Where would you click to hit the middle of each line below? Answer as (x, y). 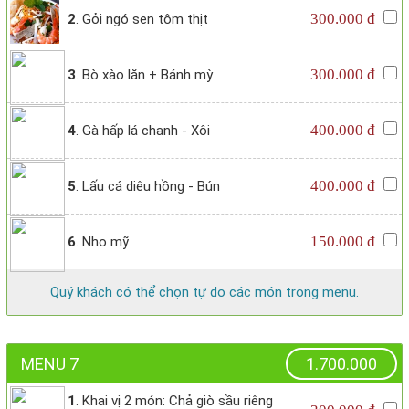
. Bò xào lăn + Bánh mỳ (144, 75)
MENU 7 (50, 364)
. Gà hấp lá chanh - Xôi (143, 131)
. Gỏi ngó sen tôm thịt (142, 20)
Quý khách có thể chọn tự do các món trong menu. (204, 293)
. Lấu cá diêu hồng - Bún (148, 187)
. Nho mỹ (102, 242)
